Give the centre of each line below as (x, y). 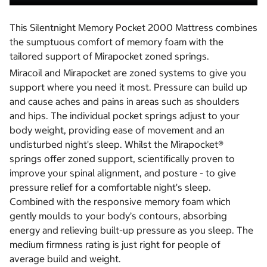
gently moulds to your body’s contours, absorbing (118, 215)
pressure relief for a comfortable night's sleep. (110, 187)
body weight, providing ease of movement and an (117, 130)
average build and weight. (65, 258)
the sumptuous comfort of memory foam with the (117, 41)
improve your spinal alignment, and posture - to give (123, 173)
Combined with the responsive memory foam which (120, 201)
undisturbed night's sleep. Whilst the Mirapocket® (117, 144)
